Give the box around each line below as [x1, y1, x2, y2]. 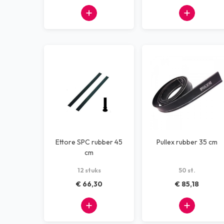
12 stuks [77, 166, 101, 174]
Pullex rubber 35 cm [156, 137, 217, 146]
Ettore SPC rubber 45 [55, 137, 122, 146]
